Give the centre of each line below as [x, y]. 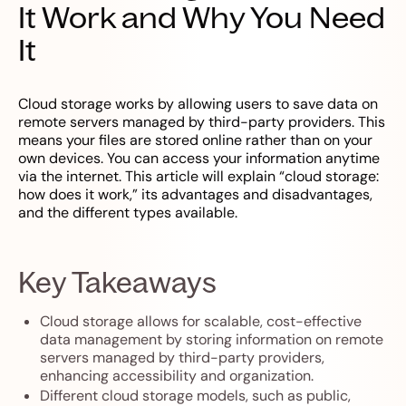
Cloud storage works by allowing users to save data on [198, 104]
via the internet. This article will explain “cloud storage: [198, 177]
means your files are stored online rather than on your [195, 140]
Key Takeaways [117, 282]
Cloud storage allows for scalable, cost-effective [201, 322]
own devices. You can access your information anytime [199, 159]
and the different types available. [128, 213]
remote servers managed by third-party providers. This [202, 122]
